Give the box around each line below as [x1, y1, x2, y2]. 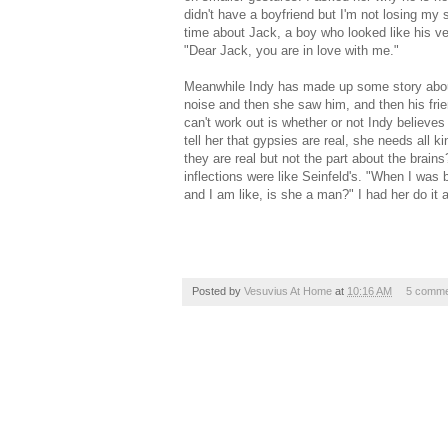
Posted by [192, 284, 244, 297]
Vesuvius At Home [244, 284, 332, 297]
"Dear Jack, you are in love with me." [184, 42, 399, 58]
